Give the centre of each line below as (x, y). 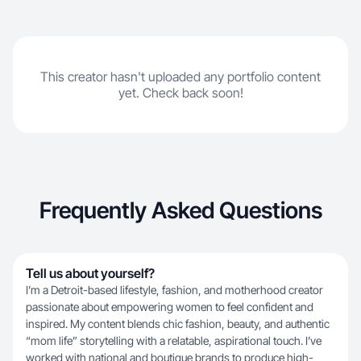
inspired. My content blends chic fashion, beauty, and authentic (178, 324)
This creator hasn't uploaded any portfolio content (180, 77)
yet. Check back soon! (180, 93)
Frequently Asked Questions (180, 210)
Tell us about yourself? (90, 273)
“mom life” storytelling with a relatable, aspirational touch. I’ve (174, 340)
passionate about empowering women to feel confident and (170, 307)
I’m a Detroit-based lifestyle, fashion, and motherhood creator (174, 290)
